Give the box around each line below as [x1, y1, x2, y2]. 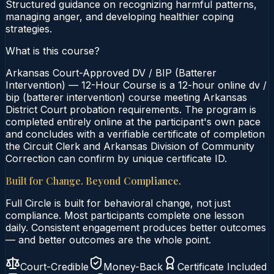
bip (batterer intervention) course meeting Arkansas [6, 91, 247, 103]
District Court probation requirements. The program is [6, 103, 256, 116]
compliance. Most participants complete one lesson [6, 209, 244, 221]
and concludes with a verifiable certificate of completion [6, 127, 265, 140]
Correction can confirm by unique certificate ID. [6, 152, 227, 165]
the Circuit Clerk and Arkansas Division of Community [6, 139, 254, 152]
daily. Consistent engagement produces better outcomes [6, 221, 266, 234]
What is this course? [6, 44, 100, 57]
